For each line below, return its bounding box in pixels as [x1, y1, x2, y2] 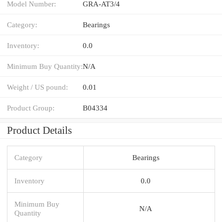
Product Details [7, 124, 72, 136]
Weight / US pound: [7, 82, 68, 91]
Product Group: [7, 103, 55, 112]
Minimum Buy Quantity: [7, 61, 83, 70]
